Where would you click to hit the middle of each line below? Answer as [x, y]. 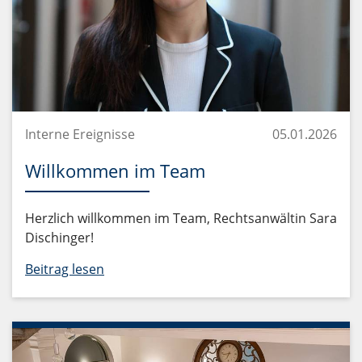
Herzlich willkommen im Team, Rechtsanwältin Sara [181, 218]
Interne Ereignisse [80, 134]
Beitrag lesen [65, 269]
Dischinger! [59, 237]
